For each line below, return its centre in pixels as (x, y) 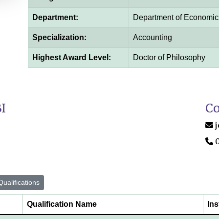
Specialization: (59, 37)
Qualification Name (62, 204)
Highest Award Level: (71, 57)
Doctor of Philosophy (169, 57)
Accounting (152, 37)
